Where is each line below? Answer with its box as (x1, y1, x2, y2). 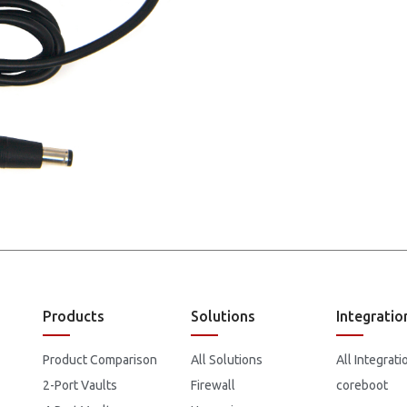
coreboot (336, 378, 389, 393)
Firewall (190, 378, 235, 393)
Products (43, 308, 105, 325)
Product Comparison (43, 352, 158, 368)
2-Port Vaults (43, 378, 118, 393)
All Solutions (190, 352, 263, 368)
